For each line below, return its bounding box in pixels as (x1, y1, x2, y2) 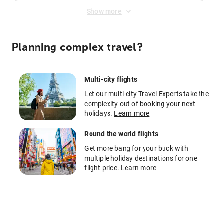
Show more (87, 7, 122, 15)
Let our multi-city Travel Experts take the (84, 90, 209, 98)
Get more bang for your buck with (84, 145, 188, 152)
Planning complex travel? (12, 41, 143, 54)
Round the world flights (84, 130, 158, 138)
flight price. (84, 164, 121, 172)
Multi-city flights (84, 75, 137, 83)
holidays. (84, 109, 114, 117)
